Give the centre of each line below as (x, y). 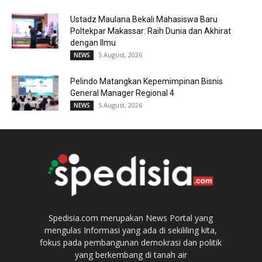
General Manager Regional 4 (122, 93)
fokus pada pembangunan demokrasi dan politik (131, 243)
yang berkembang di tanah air (131, 255)
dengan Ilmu (93, 43)
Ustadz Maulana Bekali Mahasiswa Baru (144, 20)
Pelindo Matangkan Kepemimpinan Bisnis (146, 82)
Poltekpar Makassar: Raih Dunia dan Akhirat (151, 31)
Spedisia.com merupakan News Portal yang (131, 218)
